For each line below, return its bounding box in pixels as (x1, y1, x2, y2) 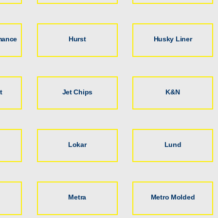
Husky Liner (153, 35, 192, 43)
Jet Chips (62, 88, 92, 96)
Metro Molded (150, 193, 195, 201)
